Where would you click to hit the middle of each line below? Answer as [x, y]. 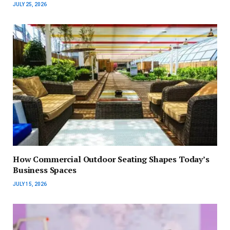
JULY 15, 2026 [30, 184]
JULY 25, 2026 [30, 5]
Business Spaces [45, 170]
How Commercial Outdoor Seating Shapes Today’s [111, 159]
